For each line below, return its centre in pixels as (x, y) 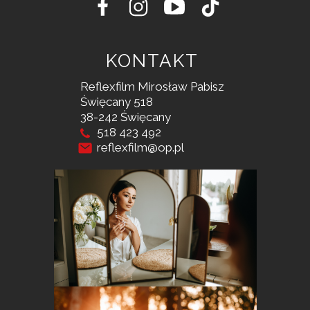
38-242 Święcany (127, 117)
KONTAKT (152, 61)
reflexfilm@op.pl (132, 147)
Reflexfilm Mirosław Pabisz (152, 86)
